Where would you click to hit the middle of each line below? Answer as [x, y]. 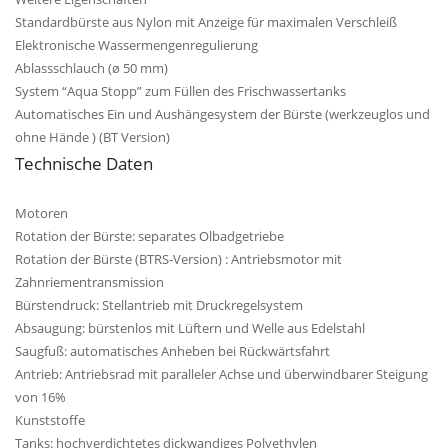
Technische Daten [84, 162]
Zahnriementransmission [89, 281]
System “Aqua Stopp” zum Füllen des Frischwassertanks [180, 90]
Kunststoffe [50, 419]
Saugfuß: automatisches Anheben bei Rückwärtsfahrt [172, 350]
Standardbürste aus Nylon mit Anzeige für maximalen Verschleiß [206, 21]
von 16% [40, 396]
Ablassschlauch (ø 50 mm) [91, 67]
